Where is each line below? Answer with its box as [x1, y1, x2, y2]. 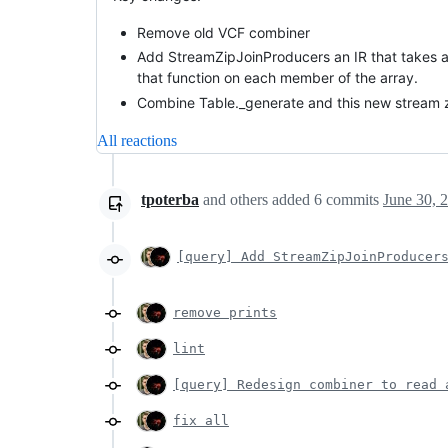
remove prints [173, 304, 277, 320]
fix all [173, 412, 229, 428]
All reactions [97, 131, 177, 149]
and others [203, 190, 268, 208]
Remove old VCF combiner [137, 23, 310, 41]
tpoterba [141, 190, 199, 208]
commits [322, 190, 383, 208]
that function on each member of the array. [137, 69, 418, 87]
